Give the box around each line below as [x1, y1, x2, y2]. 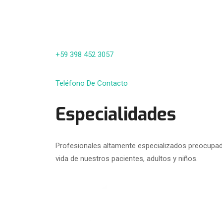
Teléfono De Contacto [55, 79, 128, 88]
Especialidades [55, 103, 176, 126]
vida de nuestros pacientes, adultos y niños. [55, 154, 198, 163]
